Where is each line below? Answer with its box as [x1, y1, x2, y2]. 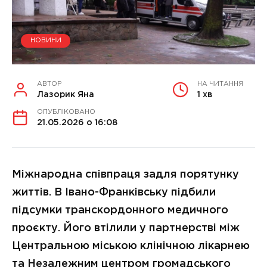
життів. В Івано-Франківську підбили [12, 187, 216, 197]
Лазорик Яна [37, 91, 94, 98]
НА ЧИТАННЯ [197, 80, 243, 87]
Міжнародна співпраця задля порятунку [12, 169, 239, 179]
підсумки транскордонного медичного [12, 205, 228, 215]
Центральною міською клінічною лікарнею [12, 241, 250, 251]
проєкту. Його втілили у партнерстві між [12, 223, 240, 233]
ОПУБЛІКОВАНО [37, 108, 95, 115]
